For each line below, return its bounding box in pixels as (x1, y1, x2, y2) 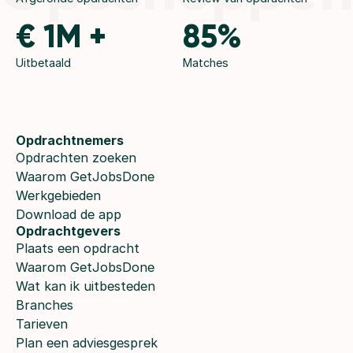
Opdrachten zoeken (16, 150, 136, 166)
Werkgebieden (16, 188, 101, 204)
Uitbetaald (16, 56, 71, 70)
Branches (16, 297, 73, 314)
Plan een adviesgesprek (16, 335, 158, 351)
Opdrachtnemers (16, 132, 124, 149)
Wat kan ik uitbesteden (16, 278, 155, 295)
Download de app (16, 206, 121, 223)
